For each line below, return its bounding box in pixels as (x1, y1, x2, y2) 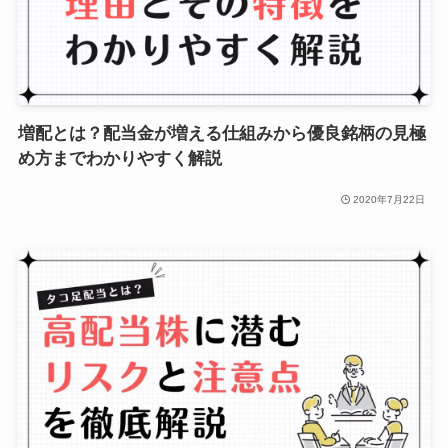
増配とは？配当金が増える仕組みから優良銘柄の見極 (17, 124, 426, 144)
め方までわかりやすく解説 (17, 149, 222, 169)
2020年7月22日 (353, 193, 426, 205)
